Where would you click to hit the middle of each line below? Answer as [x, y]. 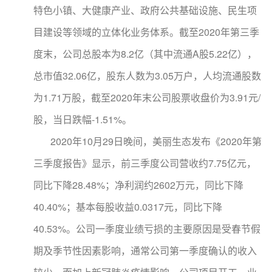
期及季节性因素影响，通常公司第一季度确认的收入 [145, 250]
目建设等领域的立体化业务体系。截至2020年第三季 [146, 32]
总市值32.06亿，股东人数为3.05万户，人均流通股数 [147, 76]
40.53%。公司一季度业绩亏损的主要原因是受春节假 [147, 229]
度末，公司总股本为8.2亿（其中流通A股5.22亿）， [145, 54]
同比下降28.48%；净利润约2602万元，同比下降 [138, 185]
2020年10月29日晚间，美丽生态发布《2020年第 [148, 141]
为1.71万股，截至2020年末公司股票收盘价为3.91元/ [147, 97]
